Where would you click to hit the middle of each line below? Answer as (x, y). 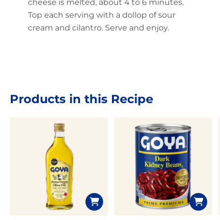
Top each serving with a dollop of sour (101, 15)
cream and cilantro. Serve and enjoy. (98, 28)
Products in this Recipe (82, 99)
